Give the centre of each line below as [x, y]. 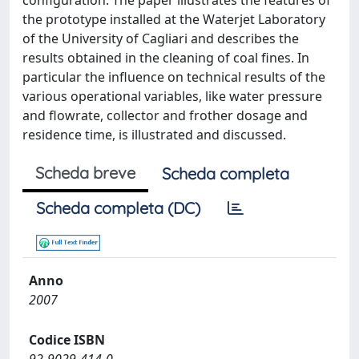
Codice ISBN [67, 340]
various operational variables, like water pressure [172, 96]
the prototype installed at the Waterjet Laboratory [174, 19]
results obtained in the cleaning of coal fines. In [166, 58]
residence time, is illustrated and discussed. [154, 135]
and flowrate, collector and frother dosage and [165, 115]
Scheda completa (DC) [118, 208]
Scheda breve [85, 173]
